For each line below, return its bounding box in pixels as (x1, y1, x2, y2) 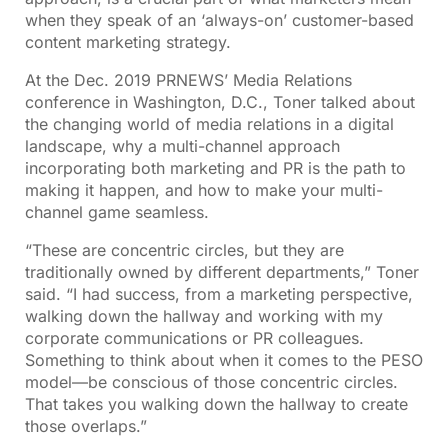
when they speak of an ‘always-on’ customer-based (25, 10, 414, 31)
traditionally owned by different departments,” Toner (25, 262, 419, 283)
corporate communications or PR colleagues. (25, 328, 364, 349)
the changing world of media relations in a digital (25, 114, 394, 135)
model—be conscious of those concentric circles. (25, 372, 398, 393)
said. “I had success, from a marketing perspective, (25, 284, 413, 305)
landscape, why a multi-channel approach (25, 136, 340, 157)
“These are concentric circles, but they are (25, 240, 344, 261)
